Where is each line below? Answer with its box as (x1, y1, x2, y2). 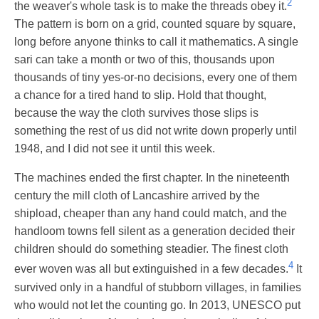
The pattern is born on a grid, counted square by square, (14, 18, 296, 31)
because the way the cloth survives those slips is (14, 107, 258, 120)
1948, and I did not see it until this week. (14, 142, 215, 155)
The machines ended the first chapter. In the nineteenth (14, 172, 290, 184)
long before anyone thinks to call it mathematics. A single (14, 36, 298, 48)
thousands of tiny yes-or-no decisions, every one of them (14, 71, 297, 84)
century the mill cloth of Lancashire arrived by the (14, 189, 260, 202)
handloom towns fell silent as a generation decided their (14, 225, 295, 238)
